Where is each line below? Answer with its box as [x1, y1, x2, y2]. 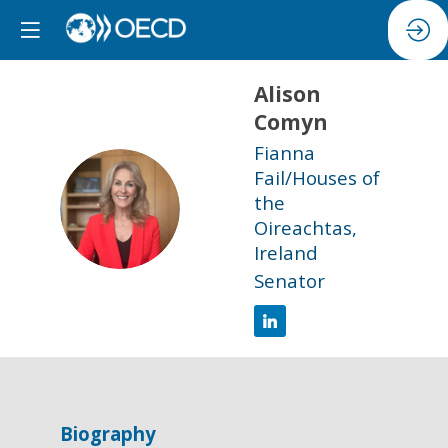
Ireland [254, 239, 318, 265]
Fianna [254, 139, 315, 165]
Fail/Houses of [254, 164, 380, 190]
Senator [254, 268, 325, 294]
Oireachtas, [254, 214, 357, 240]
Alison [254, 80, 321, 108]
